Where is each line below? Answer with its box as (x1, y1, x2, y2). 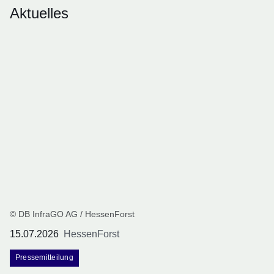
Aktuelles (10, 5, 68, 22)
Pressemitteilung (15, 253, 73, 262)
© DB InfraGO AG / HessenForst (10, 209, 135, 220)
